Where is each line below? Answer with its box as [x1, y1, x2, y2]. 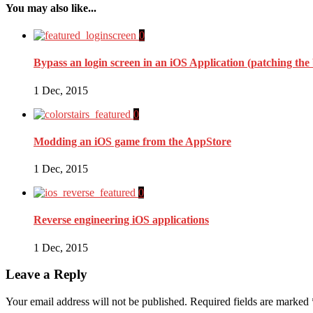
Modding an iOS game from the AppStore [34, 135, 231, 147]
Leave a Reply [6, 267, 87, 282]
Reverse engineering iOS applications [34, 214, 209, 226]
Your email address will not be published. [6, 296, 187, 307]
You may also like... [6, 1, 96, 14]
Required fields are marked [187, 296, 312, 307]
